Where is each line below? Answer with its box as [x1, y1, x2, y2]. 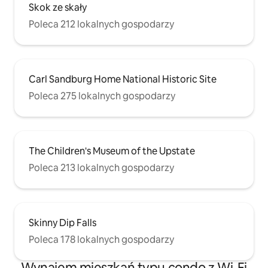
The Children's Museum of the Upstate [29, 144, 195, 157]
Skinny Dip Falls [29, 216, 96, 229]
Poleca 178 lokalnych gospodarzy [29, 233, 174, 246]
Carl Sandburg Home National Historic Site [29, 72, 217, 86]
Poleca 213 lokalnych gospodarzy [29, 161, 174, 174]
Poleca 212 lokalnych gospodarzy [29, 17, 174, 31]
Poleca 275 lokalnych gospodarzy [29, 89, 175, 102]
